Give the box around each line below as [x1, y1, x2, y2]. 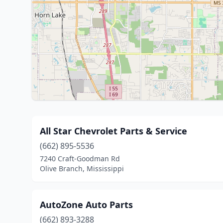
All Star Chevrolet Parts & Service [40, 125, 187, 137]
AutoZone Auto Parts [40, 199, 133, 211]
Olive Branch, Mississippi [40, 164, 124, 173]
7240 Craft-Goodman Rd [40, 154, 120, 163]
